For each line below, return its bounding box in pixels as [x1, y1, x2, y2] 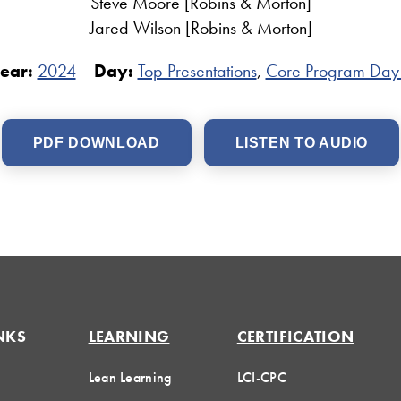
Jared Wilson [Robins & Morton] [89, 16, 312, 40]
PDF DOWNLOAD [32, 135, 160, 151]
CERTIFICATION [236, 326, 354, 347]
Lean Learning [88, 368, 172, 388]
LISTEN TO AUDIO [235, 135, 369, 151]
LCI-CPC [236, 368, 286, 388]
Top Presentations [137, 59, 257, 83]
